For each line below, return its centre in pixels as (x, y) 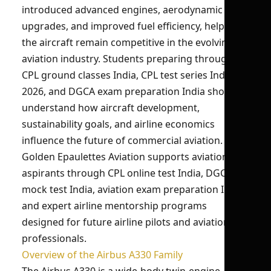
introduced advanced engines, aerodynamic (122, 10)
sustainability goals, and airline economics (118, 124)
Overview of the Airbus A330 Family (102, 255)
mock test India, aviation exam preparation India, (134, 189)
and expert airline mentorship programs (114, 206)
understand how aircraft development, (111, 108)
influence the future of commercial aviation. (122, 140)
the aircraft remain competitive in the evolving (128, 42)
